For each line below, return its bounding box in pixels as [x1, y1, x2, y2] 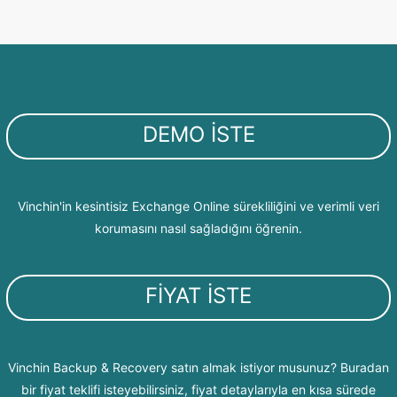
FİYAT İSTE [145, 283, 252, 308]
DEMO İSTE [142, 121, 255, 147]
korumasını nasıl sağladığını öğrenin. [95, 221, 302, 236]
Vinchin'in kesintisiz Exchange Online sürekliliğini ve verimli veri [18, 198, 379, 214]
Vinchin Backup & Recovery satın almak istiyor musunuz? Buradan [8, 360, 389, 375]
